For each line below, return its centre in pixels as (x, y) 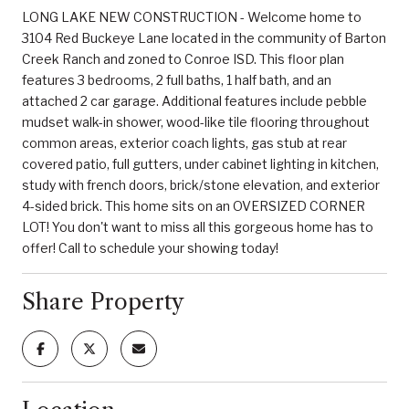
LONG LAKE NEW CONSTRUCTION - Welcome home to (192, 16)
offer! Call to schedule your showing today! (150, 247)
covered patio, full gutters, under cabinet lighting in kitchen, (200, 163)
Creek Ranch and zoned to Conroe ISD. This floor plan (183, 58)
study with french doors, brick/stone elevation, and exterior (201, 184)
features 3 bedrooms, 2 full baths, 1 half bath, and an (177, 79)
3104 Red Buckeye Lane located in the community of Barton (204, 37)
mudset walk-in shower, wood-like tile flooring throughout (196, 121)
